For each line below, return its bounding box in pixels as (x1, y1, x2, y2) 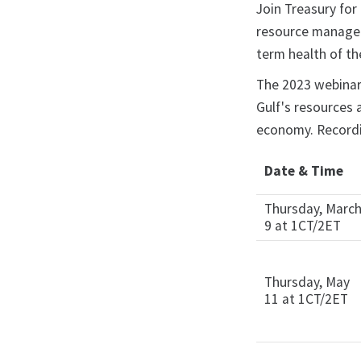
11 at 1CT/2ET (264, 290, 349, 308)
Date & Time (264, 162, 344, 180)
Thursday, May (264, 273, 351, 291)
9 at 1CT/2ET (264, 217, 342, 234)
